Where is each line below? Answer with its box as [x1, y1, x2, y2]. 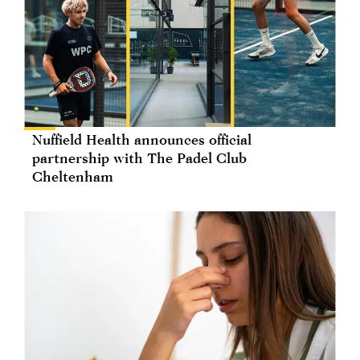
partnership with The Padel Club [32, 149, 247, 166]
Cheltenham [32, 167, 113, 185]
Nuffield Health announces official [32, 130, 252, 148]
